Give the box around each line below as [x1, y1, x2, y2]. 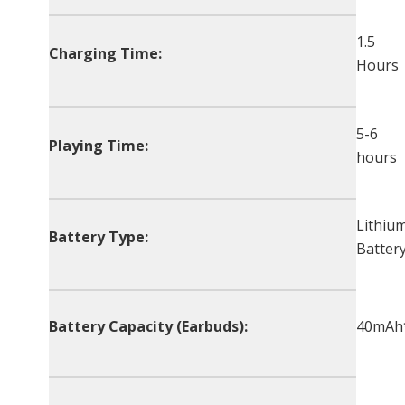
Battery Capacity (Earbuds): [49, 316, 249, 337]
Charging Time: [49, 43, 163, 64]
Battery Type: [49, 227, 149, 248]
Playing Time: [49, 135, 149, 155]
